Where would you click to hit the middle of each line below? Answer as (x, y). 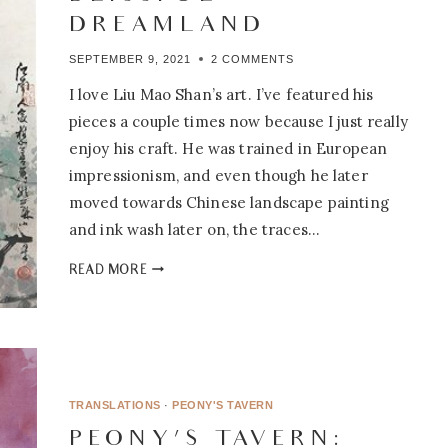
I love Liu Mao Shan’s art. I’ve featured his (221, 94)
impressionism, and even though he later (218, 175)
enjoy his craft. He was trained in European (228, 148)
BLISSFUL (175, 393)
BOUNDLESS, (185, 372)
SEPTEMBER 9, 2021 (129, 58)
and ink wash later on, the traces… (194, 229)
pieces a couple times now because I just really (238, 121)
